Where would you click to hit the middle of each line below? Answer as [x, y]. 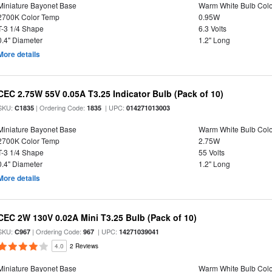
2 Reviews [84, 246]
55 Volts [211, 152]
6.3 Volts [212, 28]
